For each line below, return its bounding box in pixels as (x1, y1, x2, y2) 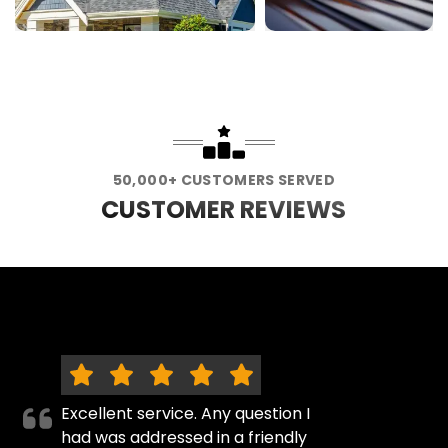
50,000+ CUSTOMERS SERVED (112, 170, 336, 191)
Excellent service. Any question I (61, 402, 311, 426)
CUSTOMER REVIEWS (101, 193, 347, 227)
